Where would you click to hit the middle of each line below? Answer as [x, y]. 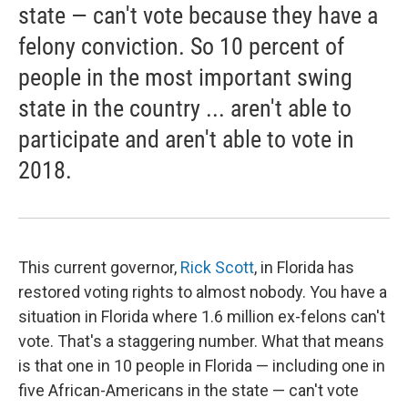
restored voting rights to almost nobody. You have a [203, 292]
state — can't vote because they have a [198, 16]
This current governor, [99, 268]
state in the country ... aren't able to [185, 109]
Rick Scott [217, 268]
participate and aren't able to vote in [186, 140]
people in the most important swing [185, 78]
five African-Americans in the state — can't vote [189, 391]
